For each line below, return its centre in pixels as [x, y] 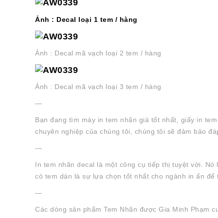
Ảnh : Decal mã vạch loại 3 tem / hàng [98, 87]
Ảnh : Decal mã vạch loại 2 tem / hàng [98, 53]
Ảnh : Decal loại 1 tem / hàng [86, 19]
